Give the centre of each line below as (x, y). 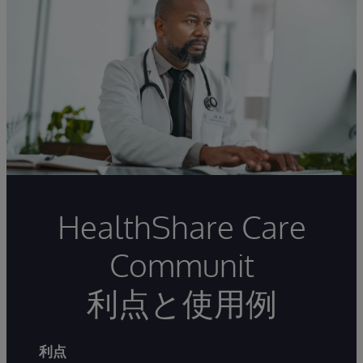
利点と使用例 (181, 303)
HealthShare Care (181, 227)
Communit (181, 265)
